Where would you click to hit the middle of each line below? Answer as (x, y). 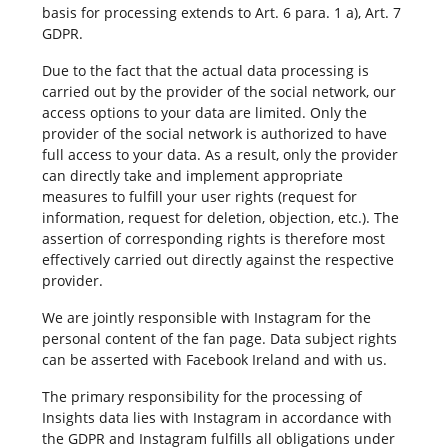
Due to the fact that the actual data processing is (205, 70)
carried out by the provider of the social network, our (218, 91)
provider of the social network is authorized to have (214, 133)
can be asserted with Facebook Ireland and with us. (214, 359)
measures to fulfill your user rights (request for (199, 196)
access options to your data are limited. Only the (204, 112)
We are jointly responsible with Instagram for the (206, 317)
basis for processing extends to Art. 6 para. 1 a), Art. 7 (221, 12)
